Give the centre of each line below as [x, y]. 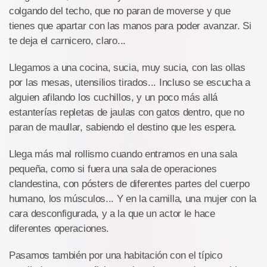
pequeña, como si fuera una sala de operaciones [113, 169]
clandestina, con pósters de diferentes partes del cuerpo [129, 184]
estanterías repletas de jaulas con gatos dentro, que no [127, 112]
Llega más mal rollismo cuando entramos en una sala [123, 154]
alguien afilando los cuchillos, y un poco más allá [114, 97]
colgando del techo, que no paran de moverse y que [120, 11]
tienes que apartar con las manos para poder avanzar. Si [130, 26]
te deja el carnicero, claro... [67, 41]
